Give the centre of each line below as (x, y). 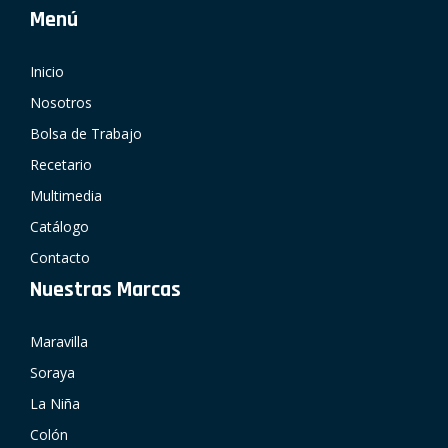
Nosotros (61, 103)
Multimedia (66, 196)
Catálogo (59, 227)
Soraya (52, 373)
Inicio (47, 72)
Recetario (61, 165)
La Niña (55, 404)
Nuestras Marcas (105, 290)
